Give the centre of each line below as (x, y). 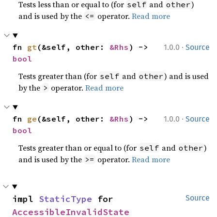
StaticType (65, 199)
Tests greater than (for (59, 76)
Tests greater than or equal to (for (79, 148)
